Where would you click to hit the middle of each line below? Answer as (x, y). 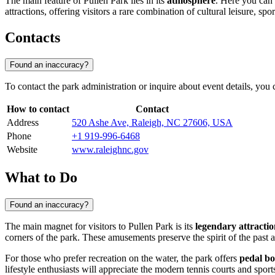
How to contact (38, 109)
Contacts (33, 38)
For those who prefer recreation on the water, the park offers (122, 258)
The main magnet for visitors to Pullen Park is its (100, 226)
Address (23, 123)
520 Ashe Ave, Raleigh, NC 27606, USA (152, 123)
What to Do (41, 177)
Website (22, 150)
